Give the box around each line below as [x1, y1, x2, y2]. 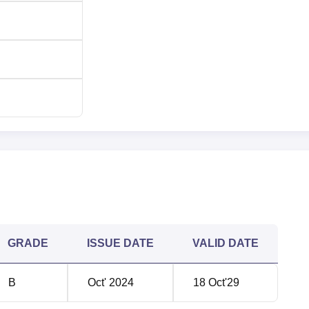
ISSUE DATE [87, 237, 154, 249]
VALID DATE [192, 237, 259, 249]
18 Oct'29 [193, 277, 239, 288]
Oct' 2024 [88, 277, 134, 288]
